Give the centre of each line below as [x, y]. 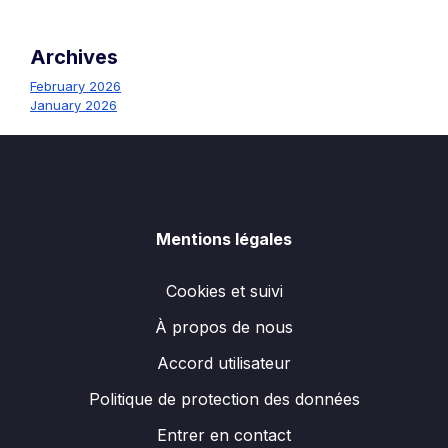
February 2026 [75, 85]
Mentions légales [224, 238]
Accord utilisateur [224, 362]
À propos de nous [224, 326]
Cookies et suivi [224, 290]
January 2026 [73, 104]
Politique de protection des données [224, 398]
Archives [74, 56]
